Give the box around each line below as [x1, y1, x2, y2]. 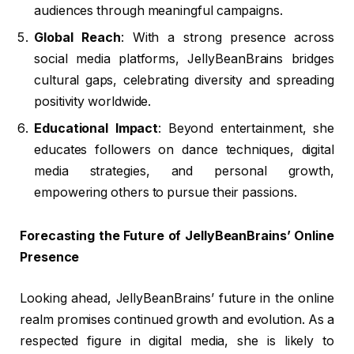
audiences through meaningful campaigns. [34, 2, 283, 18]
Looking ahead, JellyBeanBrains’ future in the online [20, 290, 334, 306]
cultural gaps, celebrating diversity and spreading [34, 72, 334, 88]
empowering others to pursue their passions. [34, 184, 297, 200]
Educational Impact [34, 120, 159, 136]
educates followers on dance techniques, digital [34, 141, 334, 157]
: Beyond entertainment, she [158, 120, 334, 136]
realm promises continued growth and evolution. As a [20, 311, 334, 327]
